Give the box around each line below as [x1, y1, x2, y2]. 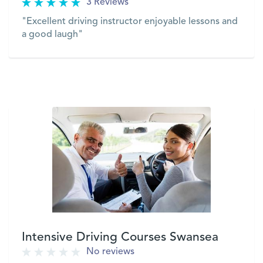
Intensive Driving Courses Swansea [22, 231, 218, 244]
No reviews [86, 247, 134, 257]
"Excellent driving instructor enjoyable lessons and [22, 17, 238, 26]
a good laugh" [22, 30, 83, 39]
